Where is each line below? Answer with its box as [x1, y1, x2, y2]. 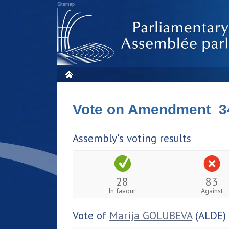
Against [200, 186, 223, 195]
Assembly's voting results [73, 131, 191, 145]
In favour [108, 186, 136, 195]
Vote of [73, 208, 109, 222]
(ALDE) [192, 208, 226, 222]
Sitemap [57, 2, 75, 7]
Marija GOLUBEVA [109, 208, 192, 222]
